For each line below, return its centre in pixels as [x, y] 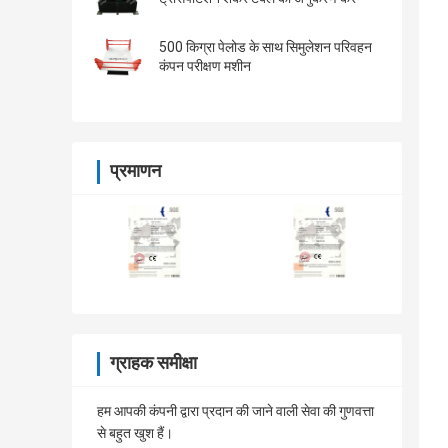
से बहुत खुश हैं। [135, 433]
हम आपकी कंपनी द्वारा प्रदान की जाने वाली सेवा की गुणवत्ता [235, 411]
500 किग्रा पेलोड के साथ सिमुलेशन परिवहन [265, 47]
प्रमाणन [135, 171]
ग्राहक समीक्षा [153, 363]
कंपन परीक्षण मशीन [205, 66]
